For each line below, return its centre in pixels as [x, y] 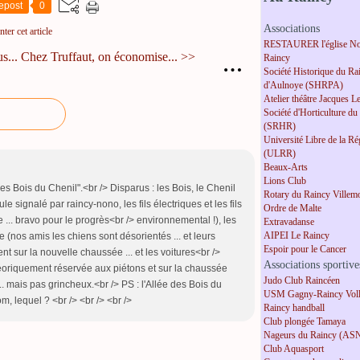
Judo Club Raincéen [302, 281]
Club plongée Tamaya [305, 322]
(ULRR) [280, 154]
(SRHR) [280, 127]
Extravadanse [289, 222]
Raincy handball [294, 308]
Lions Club [285, 181]
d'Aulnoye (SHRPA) [303, 86]
